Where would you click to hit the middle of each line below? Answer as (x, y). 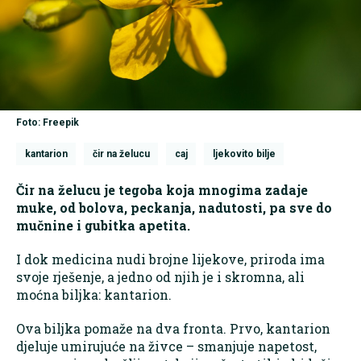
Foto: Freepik (48, 123)
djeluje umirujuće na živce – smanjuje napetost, (166, 346)
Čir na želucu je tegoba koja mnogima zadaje (162, 190)
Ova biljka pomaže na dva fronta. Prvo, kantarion (173, 329)
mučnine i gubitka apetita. (103, 226)
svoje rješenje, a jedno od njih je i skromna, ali (160, 277)
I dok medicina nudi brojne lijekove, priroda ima (170, 259)
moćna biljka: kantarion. (94, 295)
